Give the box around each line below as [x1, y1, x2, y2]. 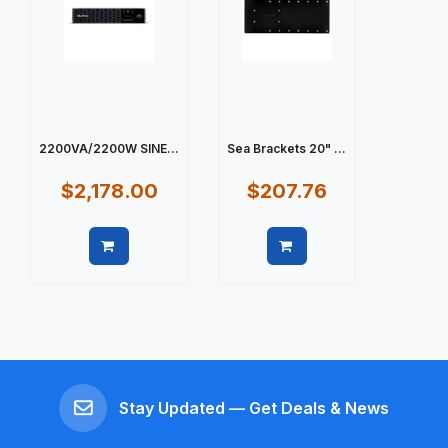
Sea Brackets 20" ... [227, 140, 346, 156]
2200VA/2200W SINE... [39, 140, 179, 156]
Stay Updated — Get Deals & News [119, 397, 389, 418]
